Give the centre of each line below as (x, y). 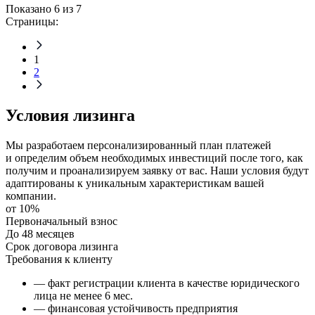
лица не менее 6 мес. (83, 296)
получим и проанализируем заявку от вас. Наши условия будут (157, 171)
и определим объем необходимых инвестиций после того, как (154, 158)
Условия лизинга (70, 116)
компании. (31, 196)
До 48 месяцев (40, 234)
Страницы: (32, 21)
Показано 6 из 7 (44, 8)
